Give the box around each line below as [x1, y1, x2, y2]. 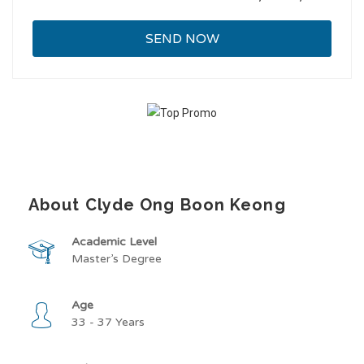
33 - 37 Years [71, 315, 145, 329]
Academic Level [71, 235, 157, 249]
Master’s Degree [71, 252, 162, 266]
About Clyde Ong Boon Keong [28, 195, 286, 214]
